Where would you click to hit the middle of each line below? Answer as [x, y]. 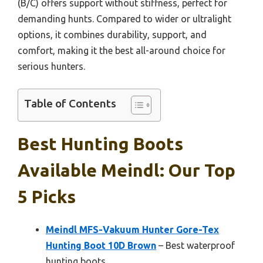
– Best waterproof [195, 245]
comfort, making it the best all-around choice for [122, 50]
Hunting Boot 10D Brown [101, 245]
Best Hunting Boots [100, 144]
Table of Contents [70, 104]
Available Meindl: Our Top [127, 170]
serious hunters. [51, 66]
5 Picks [47, 197]
